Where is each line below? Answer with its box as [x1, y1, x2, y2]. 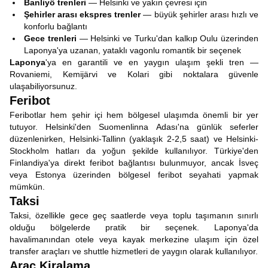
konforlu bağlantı [24, 22, 87, 31]
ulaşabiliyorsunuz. [10, 81, 77, 91]
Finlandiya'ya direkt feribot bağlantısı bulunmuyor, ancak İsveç [10, 158, 258, 167]
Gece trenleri [24, 33, 77, 43]
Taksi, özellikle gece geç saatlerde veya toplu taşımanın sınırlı [10, 211, 258, 220]
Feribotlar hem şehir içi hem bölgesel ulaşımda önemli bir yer [10, 110, 258, 120]
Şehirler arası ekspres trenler [24, 10, 141, 19]
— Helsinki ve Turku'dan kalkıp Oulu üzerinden [76, 33, 258, 43]
